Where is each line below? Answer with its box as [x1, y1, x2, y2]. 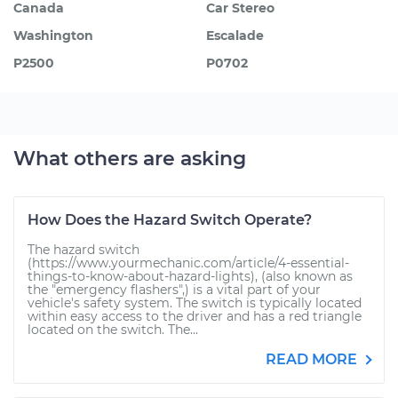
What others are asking [13, 147, 246, 171]
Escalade [206, 28, 264, 44]
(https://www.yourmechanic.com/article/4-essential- [28, 255, 349, 271]
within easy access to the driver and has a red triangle [28, 308, 362, 324]
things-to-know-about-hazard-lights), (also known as [28, 268, 353, 284]
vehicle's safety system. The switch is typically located [28, 295, 362, 311]
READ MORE [266, 351, 361, 368]
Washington [13, 28, 93, 44]
